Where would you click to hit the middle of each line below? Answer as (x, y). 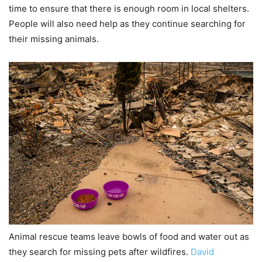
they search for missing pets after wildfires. (100, 251)
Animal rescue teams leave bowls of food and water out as (129, 236)
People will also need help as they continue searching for (127, 23)
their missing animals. (54, 39)
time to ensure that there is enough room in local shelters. (129, 8)
